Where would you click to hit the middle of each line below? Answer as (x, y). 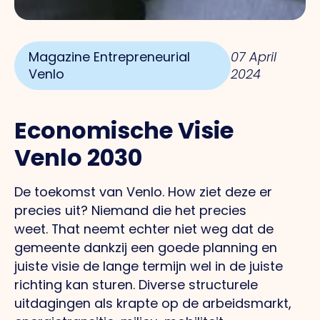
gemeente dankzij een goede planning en (146, 248)
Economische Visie (124, 131)
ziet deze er (236, 192)
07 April (254, 57)
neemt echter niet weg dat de (179, 229)
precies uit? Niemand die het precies (130, 211)
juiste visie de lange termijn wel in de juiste (149, 266)
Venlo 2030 (78, 158)
